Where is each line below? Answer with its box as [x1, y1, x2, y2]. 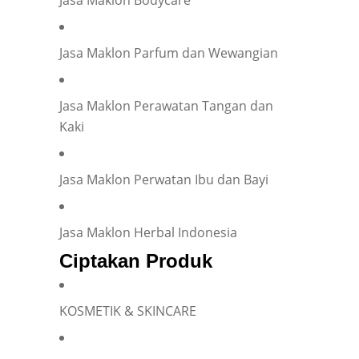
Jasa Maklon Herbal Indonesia [59, 223, 237, 241]
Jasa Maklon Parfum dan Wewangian [59, 43, 278, 62]
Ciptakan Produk [59, 249, 212, 272]
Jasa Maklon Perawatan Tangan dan [59, 96, 273, 115]
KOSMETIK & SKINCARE [59, 301, 196, 320]
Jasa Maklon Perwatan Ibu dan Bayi [59, 170, 268, 188]
